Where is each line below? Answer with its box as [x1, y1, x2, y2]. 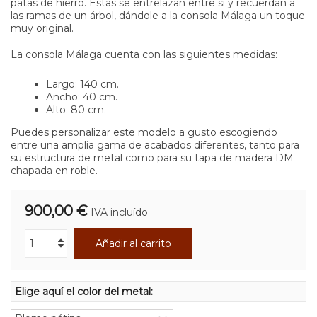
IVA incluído [91, 205, 148, 219]
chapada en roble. [11, 163, 98, 177]
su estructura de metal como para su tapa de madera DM [11, 151, 294, 164]
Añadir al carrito [96, 236, 171, 250]
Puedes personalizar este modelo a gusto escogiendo [11, 125, 277, 139]
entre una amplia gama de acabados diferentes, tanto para [11, 138, 299, 151]
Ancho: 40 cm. [46, 90, 117, 103]
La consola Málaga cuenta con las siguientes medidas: [11, 47, 277, 61]
